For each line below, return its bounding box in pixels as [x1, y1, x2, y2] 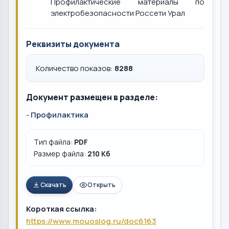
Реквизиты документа [26, 38, 120, 50]
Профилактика [31, 109, 88, 120]
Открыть [87, 180, 116, 189]
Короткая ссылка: [26, 203, 97, 214]
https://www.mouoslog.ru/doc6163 [26, 216, 156, 226]
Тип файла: [34, 137, 74, 147]
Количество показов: [36, 63, 114, 74]
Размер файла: [34, 149, 87, 158]
